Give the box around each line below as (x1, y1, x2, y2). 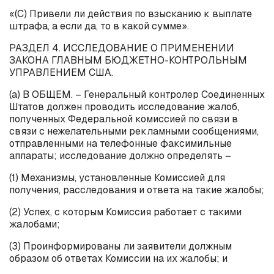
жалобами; (9, 217, 60, 231)
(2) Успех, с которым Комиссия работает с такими (9, 205, 242, 218)
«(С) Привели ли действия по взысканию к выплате (9, 7, 252, 20)
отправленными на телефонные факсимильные (9, 136, 232, 150)
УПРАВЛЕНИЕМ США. (9, 65, 113, 79)
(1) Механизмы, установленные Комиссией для (9, 171, 225, 184)
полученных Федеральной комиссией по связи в (9, 112, 238, 125)
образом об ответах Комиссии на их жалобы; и (9, 251, 228, 265)
